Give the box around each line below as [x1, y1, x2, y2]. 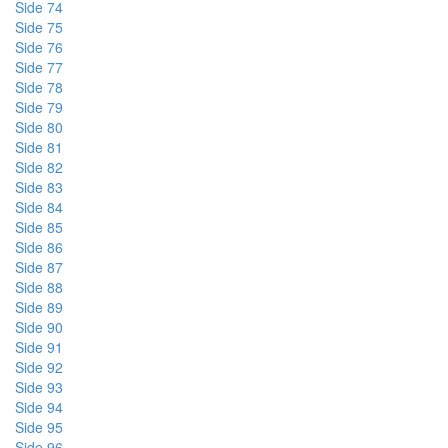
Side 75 [15, 17, 63, 37]
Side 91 [15, 337, 63, 357]
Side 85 [15, 217, 63, 237]
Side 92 [15, 357, 63, 377]
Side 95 [15, 417, 63, 437]
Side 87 [15, 257, 63, 277]
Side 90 [15, 317, 63, 337]
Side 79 [15, 97, 63, 117]
